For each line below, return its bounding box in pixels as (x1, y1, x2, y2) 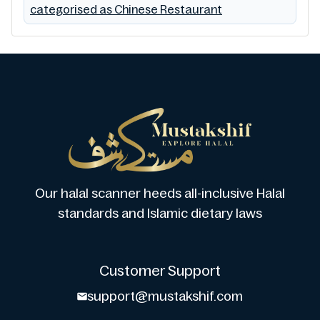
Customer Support (99, 263, 221, 279)
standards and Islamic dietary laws (58, 206, 262, 221)
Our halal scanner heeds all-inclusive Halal (35, 186, 285, 201)
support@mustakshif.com (87, 289, 243, 304)
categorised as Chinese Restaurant (30, 3, 222, 16)
